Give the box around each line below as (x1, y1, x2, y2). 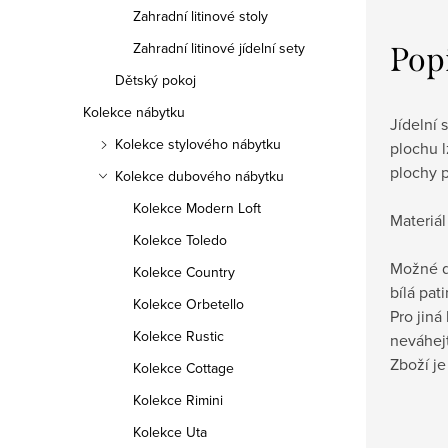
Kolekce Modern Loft (133, 198, 261, 218)
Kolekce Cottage (133, 358, 234, 378)
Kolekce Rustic (133, 326, 224, 346)
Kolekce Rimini (133, 390, 223, 410)
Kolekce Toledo (133, 230, 227, 250)
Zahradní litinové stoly (133, 6, 268, 26)
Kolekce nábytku (83, 102, 185, 122)
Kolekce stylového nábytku (115, 134, 281, 154)
